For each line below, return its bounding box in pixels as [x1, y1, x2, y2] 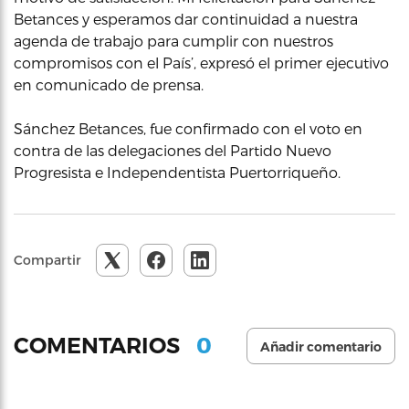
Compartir [14, 251, 81, 267]
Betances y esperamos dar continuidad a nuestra [14, 9, 358, 27]
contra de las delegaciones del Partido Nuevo [14, 141, 331, 159]
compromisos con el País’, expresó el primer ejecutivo [14, 53, 389, 71]
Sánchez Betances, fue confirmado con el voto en [14, 119, 362, 137]
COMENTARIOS [14, 332, 185, 360]
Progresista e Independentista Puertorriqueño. [14, 163, 341, 181]
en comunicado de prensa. [14, 75, 204, 93]
